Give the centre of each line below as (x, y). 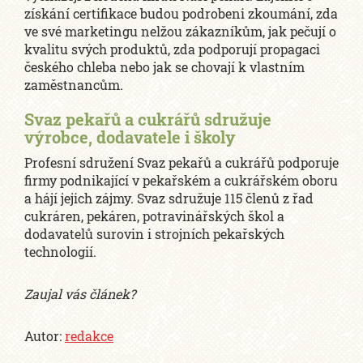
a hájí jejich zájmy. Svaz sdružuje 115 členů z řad (169, 199)
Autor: (45, 336)
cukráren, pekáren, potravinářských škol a (154, 216)
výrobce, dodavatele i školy (130, 137)
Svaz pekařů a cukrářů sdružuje (148, 120)
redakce (89, 336)
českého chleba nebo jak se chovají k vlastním (164, 67)
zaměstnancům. (74, 85)
